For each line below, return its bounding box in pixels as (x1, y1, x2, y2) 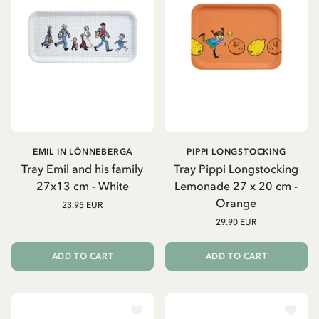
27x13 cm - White (36, 178, 129, 193)
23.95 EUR (62, 199, 103, 210)
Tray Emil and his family (21, 161, 144, 176)
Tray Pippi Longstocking (174, 161, 299, 176)
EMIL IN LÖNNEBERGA (32, 146, 133, 157)
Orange (216, 195, 257, 210)
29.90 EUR (216, 216, 257, 227)
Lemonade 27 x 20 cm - (174, 178, 298, 193)
